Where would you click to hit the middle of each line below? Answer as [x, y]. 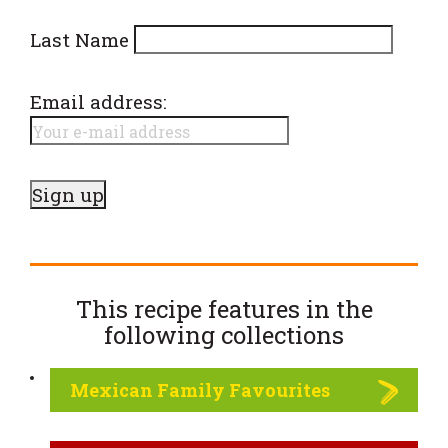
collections [279, 334]
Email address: [98, 102]
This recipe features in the [224, 308]
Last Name [79, 40]
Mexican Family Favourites [200, 389]
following [159, 334]
